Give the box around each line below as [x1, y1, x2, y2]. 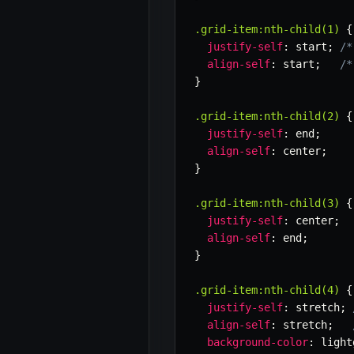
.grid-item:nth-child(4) [194, 284, 340, 297]
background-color [207, 336, 308, 349]
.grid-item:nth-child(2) [194, 110, 340, 123]
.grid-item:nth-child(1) [194, 23, 340, 36]
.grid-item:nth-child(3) [194, 197, 340, 210]
